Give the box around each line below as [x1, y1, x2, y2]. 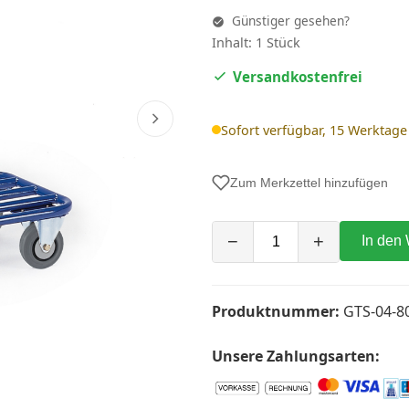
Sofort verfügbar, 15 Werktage [221, 121, 407, 139]
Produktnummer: [212, 300, 340, 321]
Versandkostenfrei [233, 68, 362, 87]
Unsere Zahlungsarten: [212, 345, 380, 366]
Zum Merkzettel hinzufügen [230, 174, 388, 190]
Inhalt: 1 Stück [212, 34, 300, 51]
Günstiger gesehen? [228, 12, 350, 29]
